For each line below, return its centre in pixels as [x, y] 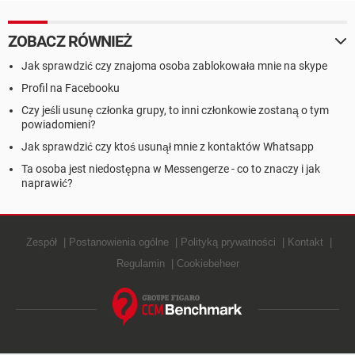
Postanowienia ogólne [119, 242]
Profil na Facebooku [71, 88]
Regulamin [140, 263]
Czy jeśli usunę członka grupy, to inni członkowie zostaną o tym [175, 110]
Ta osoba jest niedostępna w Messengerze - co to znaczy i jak [171, 169]
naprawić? [47, 183]
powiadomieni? [59, 124]
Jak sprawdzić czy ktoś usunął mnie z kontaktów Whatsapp [168, 147]
